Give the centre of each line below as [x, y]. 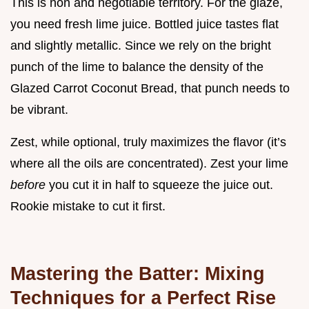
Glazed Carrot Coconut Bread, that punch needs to [150, 88]
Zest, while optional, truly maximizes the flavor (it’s [148, 142]
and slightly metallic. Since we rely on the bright [141, 45]
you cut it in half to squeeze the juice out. [161, 185]
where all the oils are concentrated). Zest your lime [149, 163]
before [30, 185]
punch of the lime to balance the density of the [137, 67]
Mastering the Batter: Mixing [138, 273]
